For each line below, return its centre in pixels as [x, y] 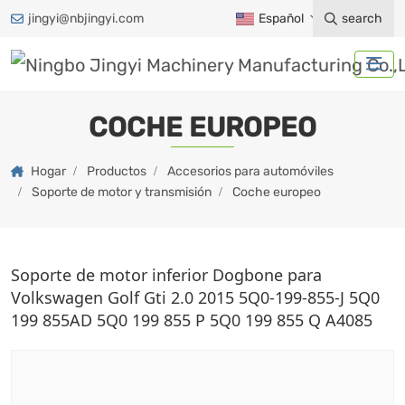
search [362, 19]
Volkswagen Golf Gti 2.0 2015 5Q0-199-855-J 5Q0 [195, 297]
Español [281, 19]
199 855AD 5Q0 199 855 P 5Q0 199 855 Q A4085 [192, 320]
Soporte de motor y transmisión [122, 192]
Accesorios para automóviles [250, 171]
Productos [117, 171]
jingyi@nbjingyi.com [86, 19]
